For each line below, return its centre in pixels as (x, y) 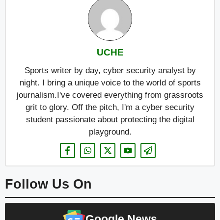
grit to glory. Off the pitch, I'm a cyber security (110, 108)
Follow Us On (48, 184)
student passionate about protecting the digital (110, 120)
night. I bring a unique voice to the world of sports (110, 83)
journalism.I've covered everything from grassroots (110, 95)
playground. (110, 132)
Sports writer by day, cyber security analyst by (110, 71)
